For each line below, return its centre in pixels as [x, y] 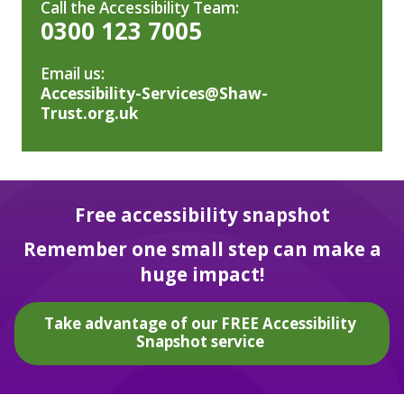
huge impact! [202, 275]
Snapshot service [200, 342]
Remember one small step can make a [202, 249]
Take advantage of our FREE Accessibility [200, 324]
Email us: [73, 74]
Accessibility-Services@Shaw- [155, 94]
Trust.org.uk [90, 114]
